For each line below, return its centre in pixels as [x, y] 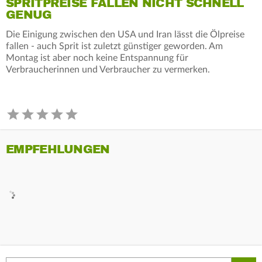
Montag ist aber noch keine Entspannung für [97, 58]
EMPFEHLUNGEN [58, 149]
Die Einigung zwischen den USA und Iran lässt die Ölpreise [125, 34]
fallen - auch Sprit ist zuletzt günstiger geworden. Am [114, 46]
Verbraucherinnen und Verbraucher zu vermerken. [108, 69]
